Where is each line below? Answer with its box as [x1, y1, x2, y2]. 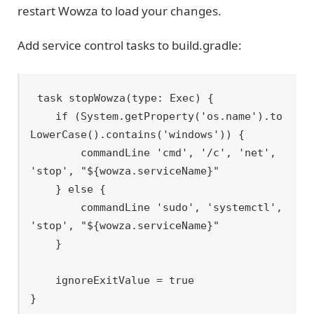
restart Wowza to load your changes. [18, 3, 221, 20]
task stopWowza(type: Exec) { [37, 92, 214, 105]
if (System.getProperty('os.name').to [30, 110, 56, 123]
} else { [30, 183, 56, 196]
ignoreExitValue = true [30, 274, 56, 287]
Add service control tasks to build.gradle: [18, 36, 242, 53]
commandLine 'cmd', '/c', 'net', [30, 146, 81, 160]
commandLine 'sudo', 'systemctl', [30, 201, 81, 214]
